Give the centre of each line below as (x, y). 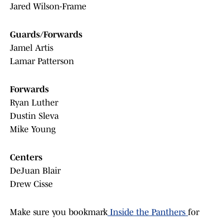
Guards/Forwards (46, 35)
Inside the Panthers (148, 212)
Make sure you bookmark (59, 212)
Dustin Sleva (34, 116)
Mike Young (33, 129)
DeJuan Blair (35, 171)
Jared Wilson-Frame (48, 7)
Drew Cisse (31, 184)
